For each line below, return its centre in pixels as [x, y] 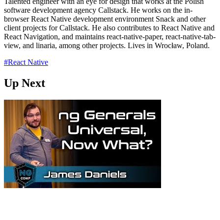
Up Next [25, 83]
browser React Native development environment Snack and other [105, 19]
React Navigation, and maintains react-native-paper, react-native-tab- [110, 36]
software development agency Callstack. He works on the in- [98, 10]
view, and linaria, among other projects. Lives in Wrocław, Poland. [107, 45]
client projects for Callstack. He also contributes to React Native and [109, 27]
